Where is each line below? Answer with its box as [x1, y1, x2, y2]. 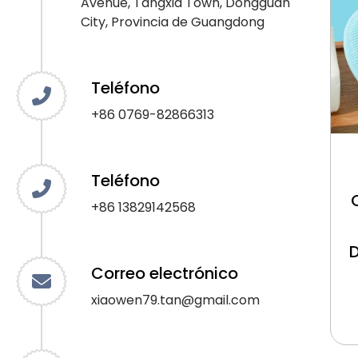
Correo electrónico [91, 262, 238, 285]
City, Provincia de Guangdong [81, 13, 265, 32]
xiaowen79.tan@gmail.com [91, 291, 260, 310]
